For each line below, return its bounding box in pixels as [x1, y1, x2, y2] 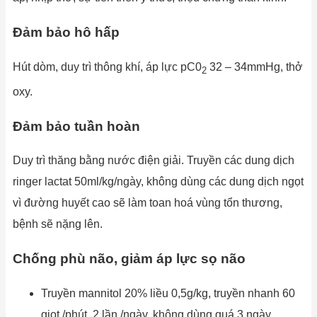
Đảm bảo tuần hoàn [13, 118, 140, 134]
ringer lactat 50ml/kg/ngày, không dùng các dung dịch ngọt [13, 175, 304, 188]
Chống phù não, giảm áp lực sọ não [13, 251, 246, 267]
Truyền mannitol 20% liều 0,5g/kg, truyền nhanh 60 [41, 287, 295, 299]
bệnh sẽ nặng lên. [13, 218, 103, 231]
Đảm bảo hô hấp [13, 25, 120, 40]
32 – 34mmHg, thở [207, 60, 303, 73]
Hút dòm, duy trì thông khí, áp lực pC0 [13, 60, 202, 73]
